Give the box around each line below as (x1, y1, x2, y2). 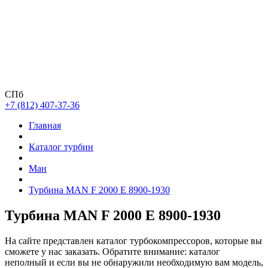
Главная (29, 120, 61, 130)
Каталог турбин (29, 142, 93, 152)
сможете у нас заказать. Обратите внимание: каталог (5, 246, 220, 257)
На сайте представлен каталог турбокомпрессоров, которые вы (5, 235, 262, 246)
